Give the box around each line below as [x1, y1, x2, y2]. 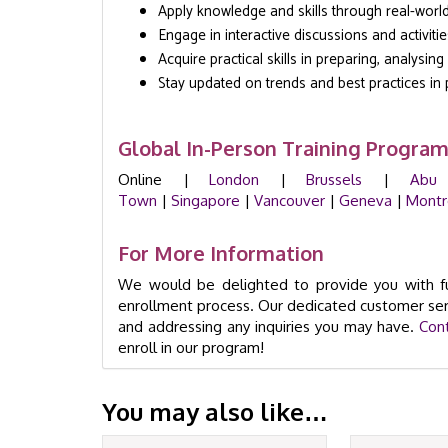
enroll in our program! [118, 338, 264, 357]
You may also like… [102, 396, 328, 427]
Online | [118, 170, 210, 189]
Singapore [171, 191, 240, 210]
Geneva [339, 191, 392, 210]
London [209, 170, 260, 189]
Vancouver [254, 191, 325, 210]
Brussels [306, 170, 363, 189]
